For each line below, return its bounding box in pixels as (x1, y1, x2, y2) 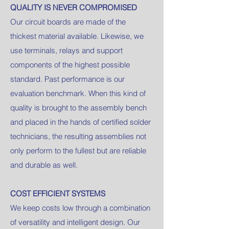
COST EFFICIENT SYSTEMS (10, 189, 105, 198)
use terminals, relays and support (10, 45, 123, 55)
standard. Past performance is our (10, 74, 125, 84)
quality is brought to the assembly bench (10, 103, 147, 112)
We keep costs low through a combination (10, 203, 150, 213)
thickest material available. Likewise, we (10, 31, 144, 41)
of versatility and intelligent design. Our (10, 217, 140, 227)
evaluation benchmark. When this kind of (10, 88, 146, 98)
